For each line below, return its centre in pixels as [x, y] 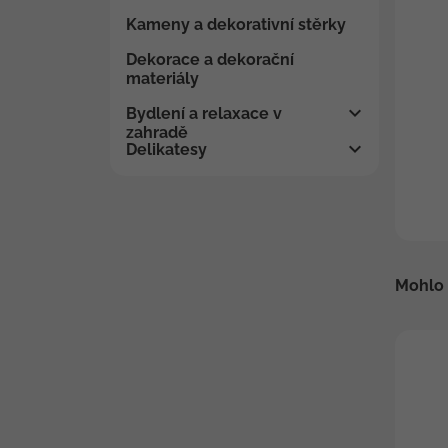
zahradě [157, 132]
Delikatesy [166, 149]
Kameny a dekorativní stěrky [236, 24]
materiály [162, 78]
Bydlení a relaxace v [204, 113]
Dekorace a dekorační [210, 59]
